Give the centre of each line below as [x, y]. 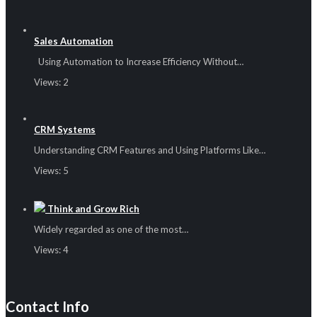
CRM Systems [65, 129]
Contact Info [47, 307]
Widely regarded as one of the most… [111, 229]
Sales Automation [74, 41]
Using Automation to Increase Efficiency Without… [139, 61]
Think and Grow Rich [93, 208]
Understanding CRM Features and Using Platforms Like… [150, 150]
